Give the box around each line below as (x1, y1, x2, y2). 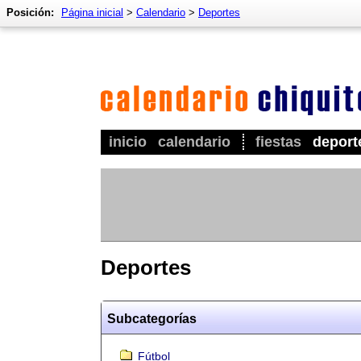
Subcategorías (107, 312, 197, 326)
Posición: (6, 6, 54, 19)
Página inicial (61, 6, 123, 19)
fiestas (255, 134, 301, 150)
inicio (109, 134, 147, 150)
